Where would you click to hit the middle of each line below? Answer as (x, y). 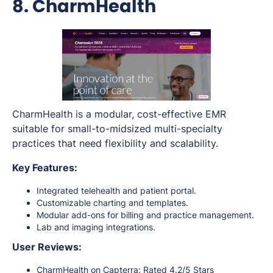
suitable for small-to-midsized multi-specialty (117, 129)
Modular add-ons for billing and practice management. (145, 215)
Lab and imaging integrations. (96, 227)
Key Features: (45, 168)
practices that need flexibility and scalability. (115, 144)
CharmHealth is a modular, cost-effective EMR (119, 114)
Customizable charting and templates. (112, 203)
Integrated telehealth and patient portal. (116, 191)
